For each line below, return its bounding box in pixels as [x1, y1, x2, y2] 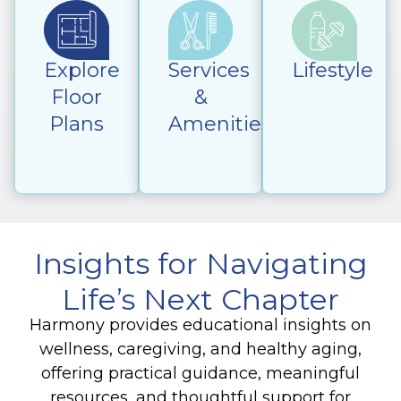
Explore [44, 57, 120, 82]
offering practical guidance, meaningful [41, 363, 360, 384]
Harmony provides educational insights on [30, 315, 371, 336]
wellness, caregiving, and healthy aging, [39, 339, 362, 360]
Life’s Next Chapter [62, 282, 339, 318]
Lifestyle [292, 58, 374, 83]
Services [167, 57, 250, 82]
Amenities [167, 111, 271, 136]
